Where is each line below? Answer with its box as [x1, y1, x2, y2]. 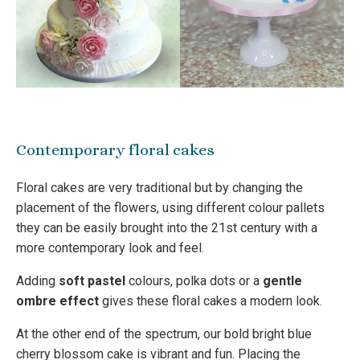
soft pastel [59, 273, 125, 289]
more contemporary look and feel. [16, 240, 204, 256]
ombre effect [16, 293, 102, 309]
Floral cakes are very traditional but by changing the [16, 180, 303, 196]
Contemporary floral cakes [16, 141, 215, 160]
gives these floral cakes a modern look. [102, 293, 322, 309]
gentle [263, 273, 302, 289]
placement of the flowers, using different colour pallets [16, 200, 325, 216]
